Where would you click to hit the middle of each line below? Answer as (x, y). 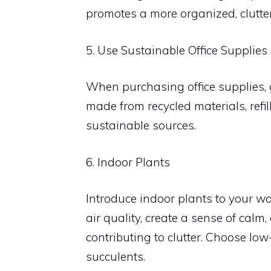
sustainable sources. (141, 125)
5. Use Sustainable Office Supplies (177, 50)
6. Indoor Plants (128, 162)
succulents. (116, 256)
